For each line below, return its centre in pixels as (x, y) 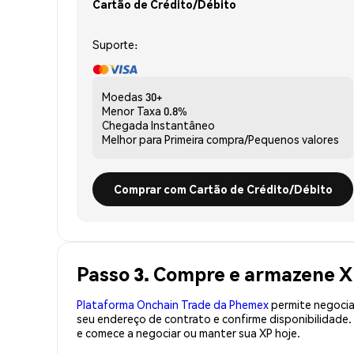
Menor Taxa (132, 110)
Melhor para (132, 139)
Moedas (122, 96)
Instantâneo (183, 124)
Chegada (125, 124)
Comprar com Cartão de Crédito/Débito (223, 188)
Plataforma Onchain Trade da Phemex (173, 304)
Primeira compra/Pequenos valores (252, 139)
